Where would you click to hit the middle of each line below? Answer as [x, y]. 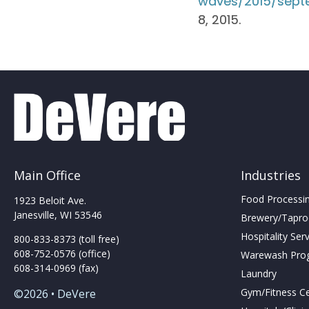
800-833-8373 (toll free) [67, 239]
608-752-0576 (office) [62, 254]
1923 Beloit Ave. [50, 201]
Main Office [47, 176]
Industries [271, 176]
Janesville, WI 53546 [58, 215]
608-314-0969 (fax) [56, 268]
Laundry [259, 274]
